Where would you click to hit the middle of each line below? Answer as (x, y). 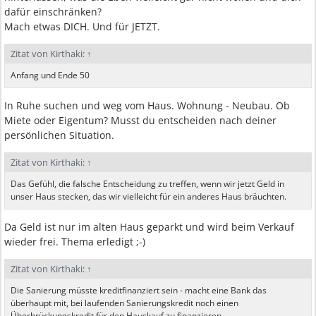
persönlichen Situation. (59, 135)
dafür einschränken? (53, 12)
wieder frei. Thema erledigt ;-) (75, 242)
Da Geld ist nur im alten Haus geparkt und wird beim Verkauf (149, 227)
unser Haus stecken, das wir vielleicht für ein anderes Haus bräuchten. (148, 196)
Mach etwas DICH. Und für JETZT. (82, 26)
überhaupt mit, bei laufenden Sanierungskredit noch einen (124, 303)
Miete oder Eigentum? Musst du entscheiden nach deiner (140, 120)
